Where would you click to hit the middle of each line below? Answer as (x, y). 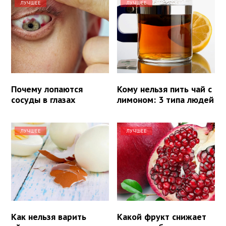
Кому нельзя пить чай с (165, 89)
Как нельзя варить (49, 216)
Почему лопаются (47, 89)
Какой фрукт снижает (162, 216)
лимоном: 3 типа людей (166, 99)
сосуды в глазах (43, 99)
